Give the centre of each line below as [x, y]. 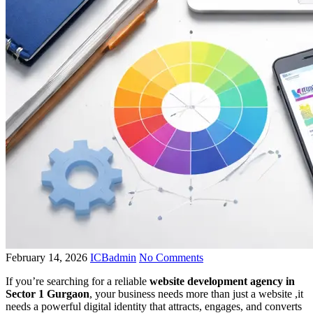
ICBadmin [113, 257]
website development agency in [222, 281]
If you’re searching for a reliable [78, 281]
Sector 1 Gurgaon [48, 293]
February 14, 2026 [48, 257]
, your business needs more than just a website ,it [196, 293]
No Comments [171, 257]
